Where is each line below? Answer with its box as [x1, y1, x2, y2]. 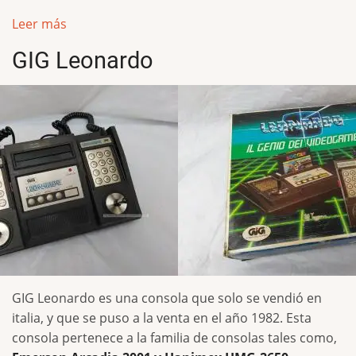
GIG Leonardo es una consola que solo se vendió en [12, 288, 322, 307]
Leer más [12, 14, 67, 33]
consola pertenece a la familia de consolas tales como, [12, 328, 337, 346]
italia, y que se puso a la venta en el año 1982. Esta [12, 308, 311, 327]
